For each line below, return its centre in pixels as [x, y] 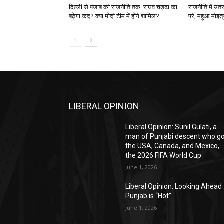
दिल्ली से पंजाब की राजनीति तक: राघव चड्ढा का [123, 7]
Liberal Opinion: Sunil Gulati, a [171, 127]
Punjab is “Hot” [149, 196]
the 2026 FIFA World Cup [164, 156]
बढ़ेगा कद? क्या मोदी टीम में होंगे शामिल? [114, 16]
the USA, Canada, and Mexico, [173, 146]
